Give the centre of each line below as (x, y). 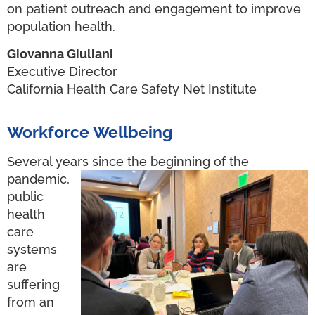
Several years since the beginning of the (128, 161)
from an (31, 302)
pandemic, (38, 179)
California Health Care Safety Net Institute (132, 89)
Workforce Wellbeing (90, 131)
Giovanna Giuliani (60, 54)
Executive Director (62, 72)
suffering (33, 284)
